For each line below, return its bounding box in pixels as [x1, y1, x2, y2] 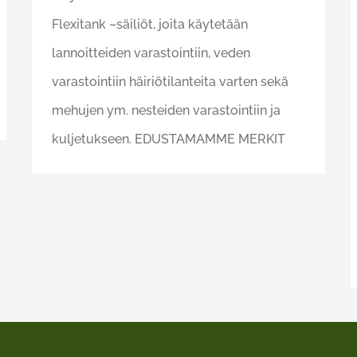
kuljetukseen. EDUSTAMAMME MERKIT [52, 131, 285, 147]
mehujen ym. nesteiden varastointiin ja [52, 103, 280, 119]
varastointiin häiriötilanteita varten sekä [52, 74, 288, 90]
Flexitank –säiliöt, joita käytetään [52, 17, 248, 33]
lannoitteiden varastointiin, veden [52, 45, 250, 61]
